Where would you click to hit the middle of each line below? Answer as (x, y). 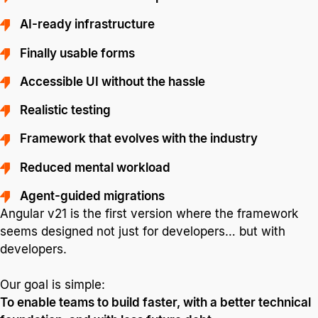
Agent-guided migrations (93, 196)
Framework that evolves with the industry (139, 139)
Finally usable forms (78, 53)
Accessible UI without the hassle (113, 81)
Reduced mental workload (95, 167)
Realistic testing (66, 110)
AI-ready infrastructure (88, 24)
